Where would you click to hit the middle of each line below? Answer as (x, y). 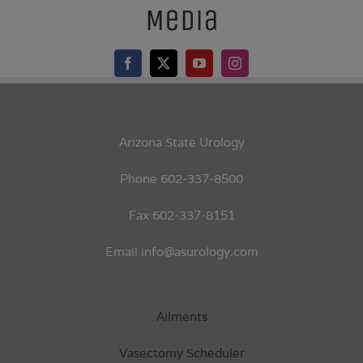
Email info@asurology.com (181, 252)
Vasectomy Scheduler (181, 353)
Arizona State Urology (181, 143)
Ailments (181, 317)
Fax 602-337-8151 (181, 216)
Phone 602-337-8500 (181, 179)
